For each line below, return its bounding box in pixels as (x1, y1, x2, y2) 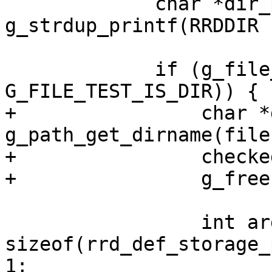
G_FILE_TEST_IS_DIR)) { (5, 80, 259, 103)
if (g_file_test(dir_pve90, (5, 58, 155, 81)
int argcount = (5, 211, 201, 234)
